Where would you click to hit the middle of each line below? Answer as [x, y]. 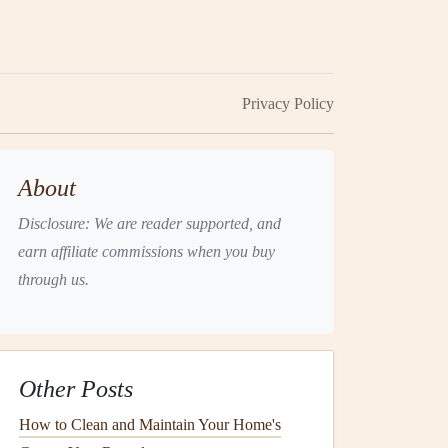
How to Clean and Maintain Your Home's [150, 424]
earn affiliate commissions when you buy [146, 251]
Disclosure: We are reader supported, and [149, 223]
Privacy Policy [287, 103]
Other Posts [76, 389]
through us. [53, 279]
